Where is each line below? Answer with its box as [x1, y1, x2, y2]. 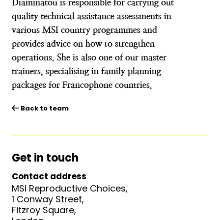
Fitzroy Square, [12, 204, 76, 216]
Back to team [19, 104, 69, 113]
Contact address [12, 170, 86, 182]
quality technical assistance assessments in [12, 11, 171, 21]
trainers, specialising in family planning [12, 66, 161, 76]
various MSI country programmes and [12, 25, 157, 35]
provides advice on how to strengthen [12, 38, 155, 49]
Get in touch [12, 150, 79, 165]
